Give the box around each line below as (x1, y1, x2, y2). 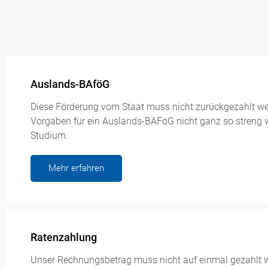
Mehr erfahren (48, 163, 104, 174)
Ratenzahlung (31, 231, 97, 244)
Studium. (31, 130, 68, 142)
